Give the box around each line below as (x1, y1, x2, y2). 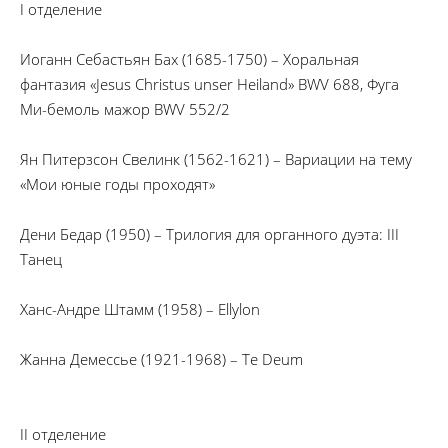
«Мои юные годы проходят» (20, 174, 215, 194)
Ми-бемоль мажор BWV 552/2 (20, 99, 230, 119)
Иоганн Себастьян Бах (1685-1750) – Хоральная (20, 49, 359, 69)
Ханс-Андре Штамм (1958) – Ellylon (20, 299, 260, 319)
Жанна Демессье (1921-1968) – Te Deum (20, 349, 303, 369)
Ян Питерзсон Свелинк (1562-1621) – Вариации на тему (20, 149, 412, 169)
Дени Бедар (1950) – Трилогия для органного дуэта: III (20, 224, 399, 244)
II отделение (20, 424, 106, 444)
